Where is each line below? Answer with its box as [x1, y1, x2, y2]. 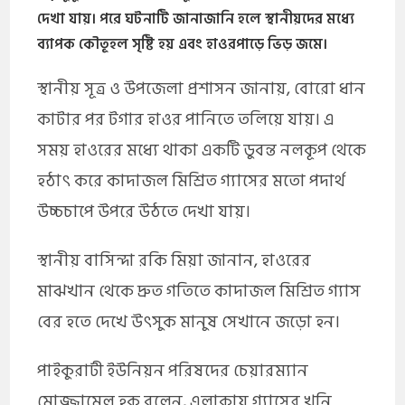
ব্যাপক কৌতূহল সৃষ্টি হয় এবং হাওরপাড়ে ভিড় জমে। [37, 32, 328, 56]
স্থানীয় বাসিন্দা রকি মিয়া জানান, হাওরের [37, 246, 312, 275]
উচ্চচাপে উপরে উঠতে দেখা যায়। [37, 197, 251, 226]
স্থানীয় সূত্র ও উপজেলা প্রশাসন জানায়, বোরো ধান [37, 74, 366, 103]
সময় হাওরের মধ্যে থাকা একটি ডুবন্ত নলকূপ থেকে [37, 136, 367, 165]
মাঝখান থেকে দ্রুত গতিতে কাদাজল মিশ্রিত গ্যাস [37, 277, 362, 306]
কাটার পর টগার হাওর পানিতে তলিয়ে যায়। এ [37, 105, 335, 134]
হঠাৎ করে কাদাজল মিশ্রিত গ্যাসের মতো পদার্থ [37, 166, 346, 195]
